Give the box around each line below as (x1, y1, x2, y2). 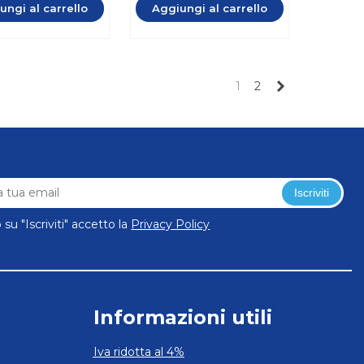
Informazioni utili (93, 305, 272, 330)
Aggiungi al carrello (151, 2, 267, 15)
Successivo (285, 78, 348, 93)
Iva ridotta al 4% (93, 344, 184, 360)
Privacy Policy (131, 217, 210, 232)
